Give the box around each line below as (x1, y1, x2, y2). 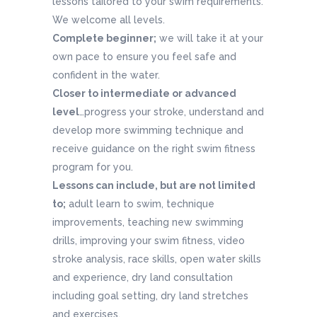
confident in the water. (52, 69, 160, 81)
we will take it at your (156, 33, 263, 45)
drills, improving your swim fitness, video (52, 235, 245, 247)
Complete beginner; (52, 33, 156, 45)
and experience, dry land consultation (52, 272, 233, 284)
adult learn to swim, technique (66, 198, 214, 210)
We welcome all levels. (52, 14, 165, 26)
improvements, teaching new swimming (52, 217, 243, 229)
